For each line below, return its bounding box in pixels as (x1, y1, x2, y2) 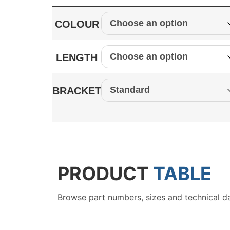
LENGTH (56, 51, 98, 63)
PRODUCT (57, 162, 153, 185)
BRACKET (52, 85, 101, 97)
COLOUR (54, 18, 99, 30)
